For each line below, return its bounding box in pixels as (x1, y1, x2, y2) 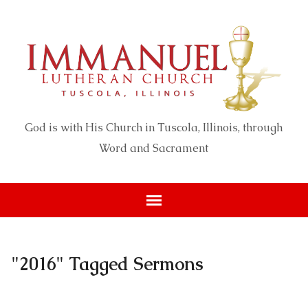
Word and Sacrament (99, 141, 209, 156)
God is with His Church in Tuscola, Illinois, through (25, 120, 283, 135)
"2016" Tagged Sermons (11, 253, 203, 276)
